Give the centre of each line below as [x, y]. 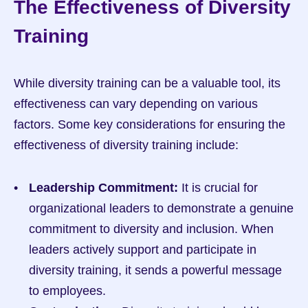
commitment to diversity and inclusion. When [151, 229]
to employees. [67, 291]
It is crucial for [218, 188]
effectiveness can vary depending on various [136, 104]
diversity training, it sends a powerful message [155, 270]
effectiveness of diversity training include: [126, 145]
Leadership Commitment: [103, 188]
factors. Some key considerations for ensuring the [150, 124]
